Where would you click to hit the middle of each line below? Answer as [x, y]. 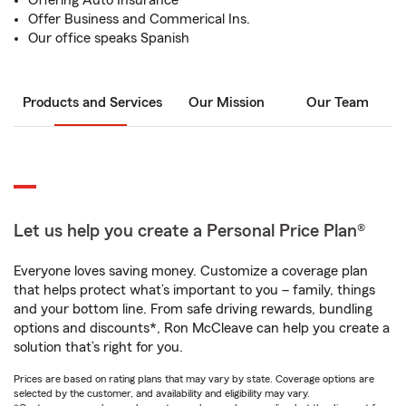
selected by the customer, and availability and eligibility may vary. [162, 393]
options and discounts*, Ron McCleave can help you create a [202, 328]
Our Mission [227, 102]
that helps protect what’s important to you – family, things [194, 290]
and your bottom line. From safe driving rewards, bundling [193, 309]
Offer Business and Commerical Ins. [139, 19]
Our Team [337, 102]
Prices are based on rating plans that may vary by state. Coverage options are [194, 379]
